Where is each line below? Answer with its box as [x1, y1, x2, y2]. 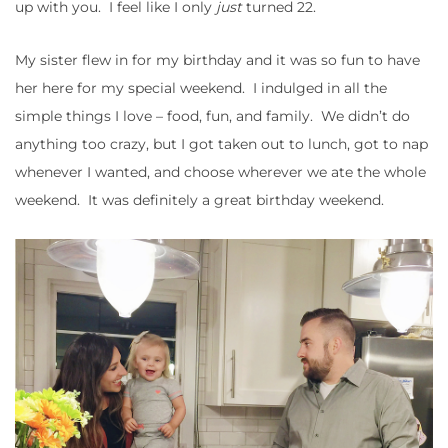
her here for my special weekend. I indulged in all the [15, 79, 387, 98]
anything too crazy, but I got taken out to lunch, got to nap [15, 135, 428, 154]
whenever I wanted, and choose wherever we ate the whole [15, 163, 426, 182]
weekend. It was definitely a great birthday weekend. [15, 191, 384, 210]
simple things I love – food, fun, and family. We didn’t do [15, 107, 410, 126]
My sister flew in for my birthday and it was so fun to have [15, 51, 420, 70]
